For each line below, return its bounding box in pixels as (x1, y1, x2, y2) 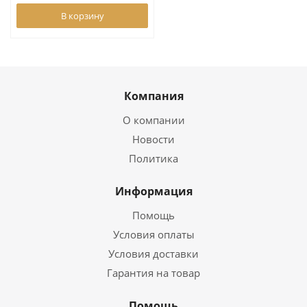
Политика (129, 151, 178, 165)
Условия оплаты (112, 228, 195, 241)
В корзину (60, 9, 104, 22)
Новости (132, 132, 175, 146)
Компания (123, 88, 184, 103)
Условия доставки (108, 247, 199, 260)
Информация (114, 184, 193, 199)
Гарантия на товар (107, 266, 200, 280)
